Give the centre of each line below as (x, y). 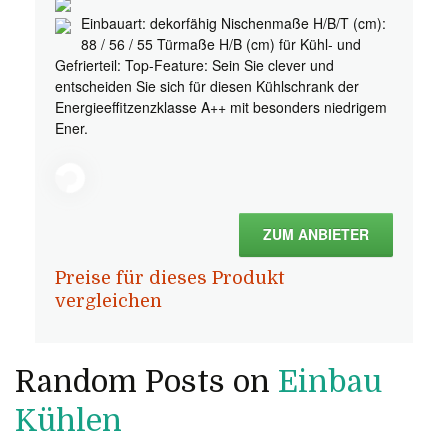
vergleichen (108, 301)
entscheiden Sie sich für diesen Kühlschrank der (207, 86)
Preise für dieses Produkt (169, 278)
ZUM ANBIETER (316, 234)
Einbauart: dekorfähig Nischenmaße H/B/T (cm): (233, 23)
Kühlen (68, 421)
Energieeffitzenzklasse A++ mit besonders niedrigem (221, 107)
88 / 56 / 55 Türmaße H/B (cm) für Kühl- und (221, 44)
